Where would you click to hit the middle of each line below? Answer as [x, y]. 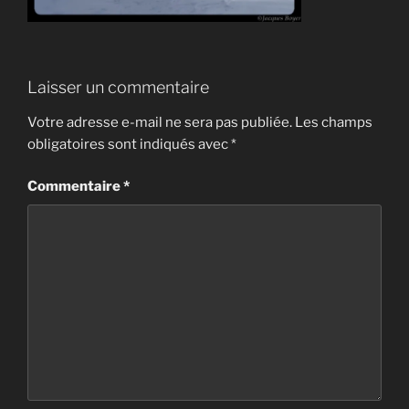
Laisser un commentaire [118, 87]
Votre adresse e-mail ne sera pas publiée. [160, 122]
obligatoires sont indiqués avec [129, 144]
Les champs [334, 122]
